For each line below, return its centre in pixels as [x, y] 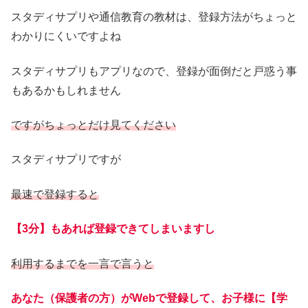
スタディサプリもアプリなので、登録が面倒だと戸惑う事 [154, 71]
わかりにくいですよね [66, 36]
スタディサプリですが [66, 159]
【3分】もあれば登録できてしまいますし [113, 229]
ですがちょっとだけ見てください [93, 124]
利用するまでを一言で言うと [82, 263]
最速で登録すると [55, 194]
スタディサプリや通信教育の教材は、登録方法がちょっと [154, 17]
